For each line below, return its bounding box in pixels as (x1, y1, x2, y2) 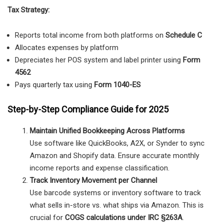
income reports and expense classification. (30, 163, 169, 172)
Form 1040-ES (94, 80, 141, 90)
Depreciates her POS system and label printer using (15, 55, 183, 65)
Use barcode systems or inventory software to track (30, 188, 201, 197)
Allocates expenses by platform (15, 43, 118, 53)
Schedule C (166, 31, 202, 40)
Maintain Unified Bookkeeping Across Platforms (30, 126, 185, 135)
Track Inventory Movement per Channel (30, 175, 157, 185)
